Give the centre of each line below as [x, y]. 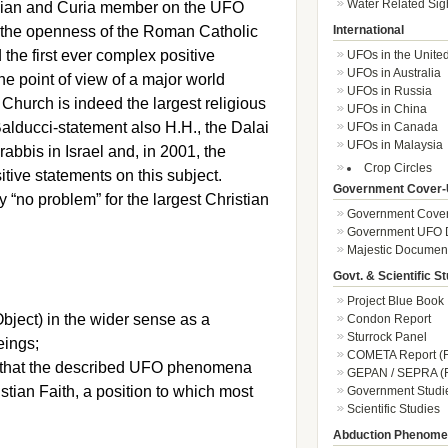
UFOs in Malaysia [394, 145]
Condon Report [388, 319]
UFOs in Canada [392, 127]
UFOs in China [386, 109]
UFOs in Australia [393, 73]
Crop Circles [397, 168]
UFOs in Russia [389, 91]
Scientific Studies [393, 409]
